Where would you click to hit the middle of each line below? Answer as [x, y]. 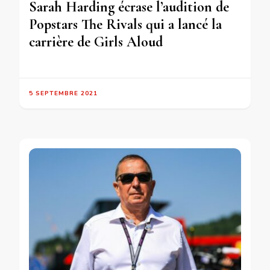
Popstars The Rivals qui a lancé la [125, 25]
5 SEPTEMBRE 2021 [63, 94]
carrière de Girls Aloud [96, 42]
